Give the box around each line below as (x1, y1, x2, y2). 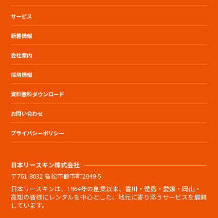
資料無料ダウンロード (11, 90, 65, 98)
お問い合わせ (11, 109, 43, 118)
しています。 (11, 200, 49, 210)
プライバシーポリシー (11, 129, 65, 137)
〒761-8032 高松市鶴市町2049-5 (11, 171, 102, 181)
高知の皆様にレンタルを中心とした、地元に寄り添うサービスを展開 (11, 192, 207, 201)
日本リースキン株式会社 (11, 160, 80, 170)
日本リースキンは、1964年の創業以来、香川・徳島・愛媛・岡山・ (11, 183, 201, 193)
